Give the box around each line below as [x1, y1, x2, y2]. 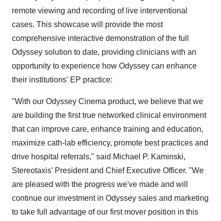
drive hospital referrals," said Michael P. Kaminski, [12, 152, 185, 161]
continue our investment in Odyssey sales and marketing [12, 194, 209, 202]
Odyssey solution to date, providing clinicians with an [12, 48, 196, 56]
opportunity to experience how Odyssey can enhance [12, 62, 197, 70]
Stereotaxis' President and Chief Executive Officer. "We [12, 166, 204, 175]
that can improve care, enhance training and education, [12, 125, 203, 133]
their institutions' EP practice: [12, 75, 112, 84]
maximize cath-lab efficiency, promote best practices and [12, 139, 208, 147]
